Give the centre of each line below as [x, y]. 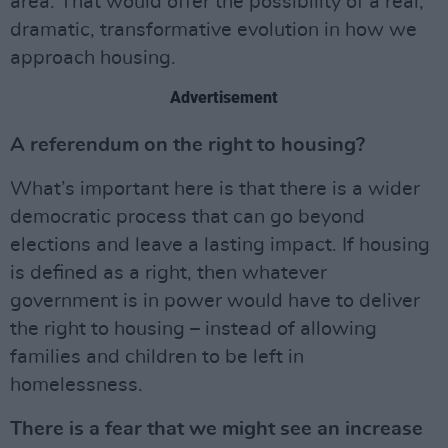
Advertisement [224, 97]
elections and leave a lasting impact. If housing [220, 244]
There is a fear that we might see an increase [216, 428]
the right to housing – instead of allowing [193, 328]
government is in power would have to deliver [215, 300]
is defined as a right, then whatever [168, 272]
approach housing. [93, 57]
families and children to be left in [157, 356]
